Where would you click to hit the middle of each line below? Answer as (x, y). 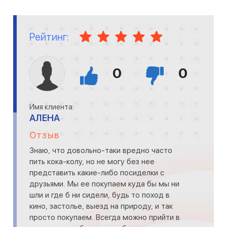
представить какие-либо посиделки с (97, 173)
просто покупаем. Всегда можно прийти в (105, 218)
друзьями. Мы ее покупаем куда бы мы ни (104, 184)
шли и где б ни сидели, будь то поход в (100, 195)
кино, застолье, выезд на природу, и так (101, 206)
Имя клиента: (52, 107)
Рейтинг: (49, 37)
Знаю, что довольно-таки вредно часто (101, 151)
